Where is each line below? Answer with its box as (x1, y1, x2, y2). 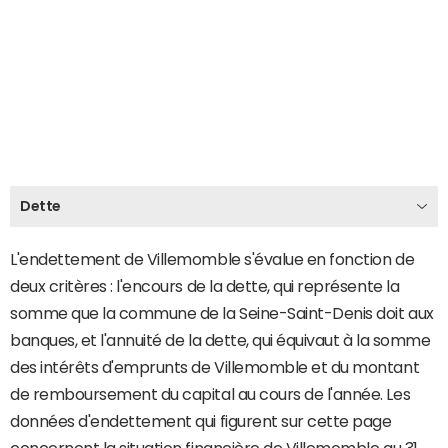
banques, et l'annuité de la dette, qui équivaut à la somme (10, 331, 431, 348)
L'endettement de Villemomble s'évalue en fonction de (10, 250, 415, 267)
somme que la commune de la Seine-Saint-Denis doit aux (10, 304, 434, 321)
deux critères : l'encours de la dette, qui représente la (10, 277, 400, 294)
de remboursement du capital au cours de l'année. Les (10, 385, 411, 402)
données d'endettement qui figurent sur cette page (10, 412, 392, 429)
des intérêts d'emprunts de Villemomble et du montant (10, 358, 420, 375)
